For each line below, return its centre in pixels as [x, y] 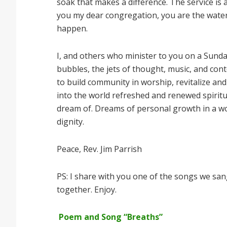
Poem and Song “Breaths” [111, 217]
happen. [73, 28]
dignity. [72, 122]
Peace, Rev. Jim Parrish [99, 149]
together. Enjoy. [87, 190]
